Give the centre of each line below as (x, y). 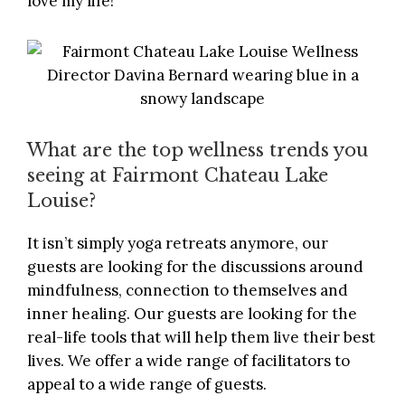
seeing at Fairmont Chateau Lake (178, 175)
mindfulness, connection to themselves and (188, 290)
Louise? (61, 200)
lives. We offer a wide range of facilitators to (188, 360)
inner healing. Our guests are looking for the (192, 313)
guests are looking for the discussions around (195, 266)
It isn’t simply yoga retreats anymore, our (178, 243)
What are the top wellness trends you (198, 150)
